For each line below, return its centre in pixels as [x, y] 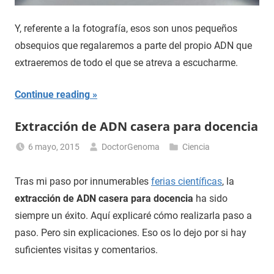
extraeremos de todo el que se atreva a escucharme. [126, 62]
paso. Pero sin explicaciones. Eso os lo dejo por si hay [131, 232]
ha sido [210, 198]
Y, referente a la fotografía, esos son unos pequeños [126, 28]
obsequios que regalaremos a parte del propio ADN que [133, 45]
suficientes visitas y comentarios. [86, 250]
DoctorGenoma [131, 146]
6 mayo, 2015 [54, 146]
